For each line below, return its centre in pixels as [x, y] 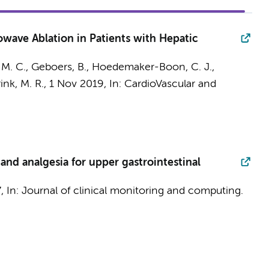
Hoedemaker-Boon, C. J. [152, 67]
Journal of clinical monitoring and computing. [132, 191]
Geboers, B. [59, 67]
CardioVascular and [170, 84]
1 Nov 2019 [76, 84]
